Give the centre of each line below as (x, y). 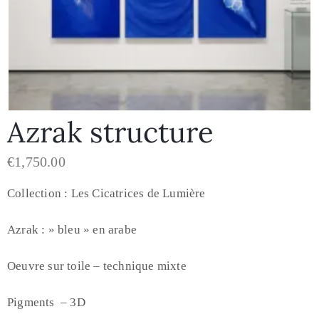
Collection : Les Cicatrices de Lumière (106, 193)
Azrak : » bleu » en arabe (74, 229)
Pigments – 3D (46, 302)
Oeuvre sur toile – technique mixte (98, 266)
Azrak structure (110, 132)
